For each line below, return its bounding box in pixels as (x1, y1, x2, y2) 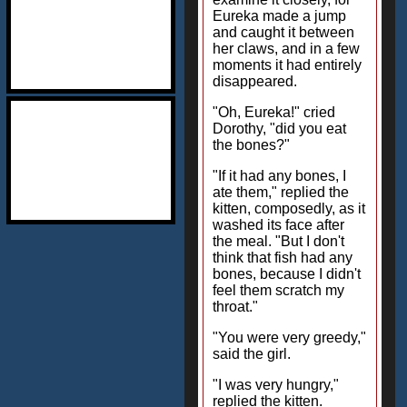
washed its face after (213, 217, 344, 233)
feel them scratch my (213, 283, 344, 298)
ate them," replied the (213, 184, 349, 200)
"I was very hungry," (213, 377, 339, 392)
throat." (213, 299, 258, 314)
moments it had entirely (213, 57, 362, 73)
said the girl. (213, 346, 291, 362)
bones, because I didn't (213, 266, 361, 282)
